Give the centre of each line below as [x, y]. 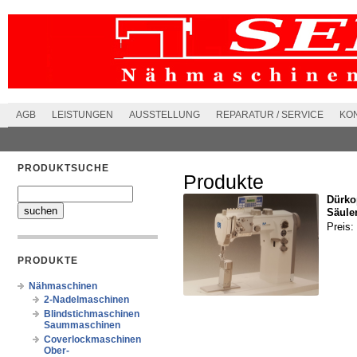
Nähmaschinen [63, 286]
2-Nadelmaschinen [86, 300]
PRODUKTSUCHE [63, 168]
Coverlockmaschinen [92, 339]
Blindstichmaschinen [92, 314]
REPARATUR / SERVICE [270, 115]
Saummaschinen [82, 325]
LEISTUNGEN [82, 115]
